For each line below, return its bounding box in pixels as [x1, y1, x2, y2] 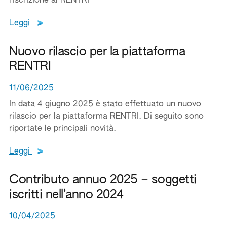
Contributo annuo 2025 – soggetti [9, 174, 197, 186]
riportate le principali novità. [9, 125, 116, 133]
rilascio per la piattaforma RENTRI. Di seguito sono [9, 112, 204, 121]
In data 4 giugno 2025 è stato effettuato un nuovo [9, 100, 201, 108]
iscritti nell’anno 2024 [9, 188, 124, 201]
